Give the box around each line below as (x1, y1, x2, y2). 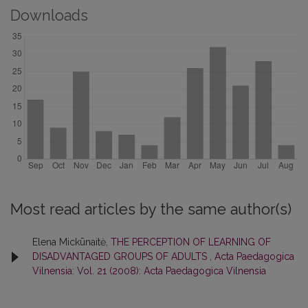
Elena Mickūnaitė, (32, 236, 111, 247)
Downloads (10, 7, 88, 24)
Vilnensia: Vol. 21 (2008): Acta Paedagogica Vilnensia (32, 265, 266, 276)
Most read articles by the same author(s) (10, 201, 291, 218)
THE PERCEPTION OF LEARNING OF (111, 236, 271, 247)
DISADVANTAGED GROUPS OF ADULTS (32, 251, 210, 262)
